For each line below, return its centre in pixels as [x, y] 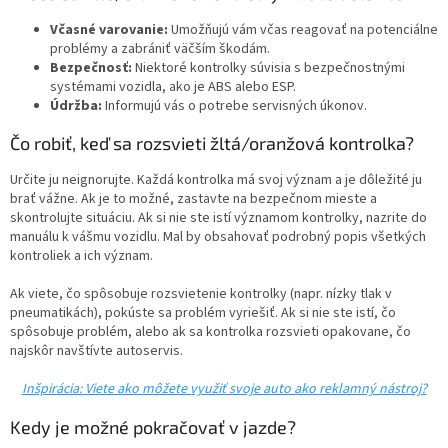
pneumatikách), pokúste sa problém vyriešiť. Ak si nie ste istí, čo [203, 313]
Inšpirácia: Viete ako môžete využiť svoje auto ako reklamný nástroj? [224, 389]
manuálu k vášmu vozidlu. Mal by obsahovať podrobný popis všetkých [218, 237]
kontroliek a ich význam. [81, 256]
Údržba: [77, 106]
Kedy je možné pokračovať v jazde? [153, 427]
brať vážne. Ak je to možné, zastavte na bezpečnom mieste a [193, 199]
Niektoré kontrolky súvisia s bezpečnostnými [268, 68]
